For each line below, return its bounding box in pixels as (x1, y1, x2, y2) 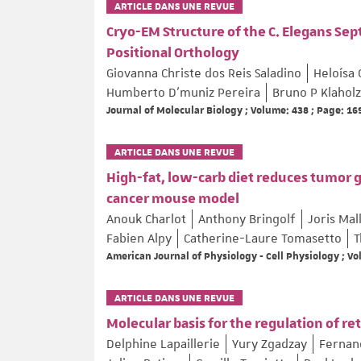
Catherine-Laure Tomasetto (184, 230, 342, 247)
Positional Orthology (106, 44, 239, 63)
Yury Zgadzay (232, 336, 307, 353)
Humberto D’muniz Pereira (106, 85, 260, 102)
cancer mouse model (106, 190, 239, 209)
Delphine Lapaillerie (106, 336, 220, 353)
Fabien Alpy (106, 230, 172, 247)
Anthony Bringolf (198, 211, 296, 228)
